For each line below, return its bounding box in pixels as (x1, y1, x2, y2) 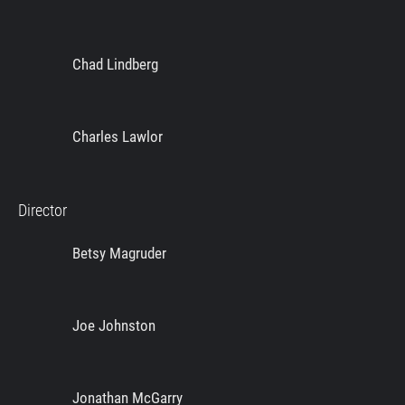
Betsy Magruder (72, 244, 166, 263)
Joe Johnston (72, 316, 155, 335)
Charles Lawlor (72, 127, 163, 146)
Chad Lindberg (72, 55, 158, 74)
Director (18, 201, 67, 221)
